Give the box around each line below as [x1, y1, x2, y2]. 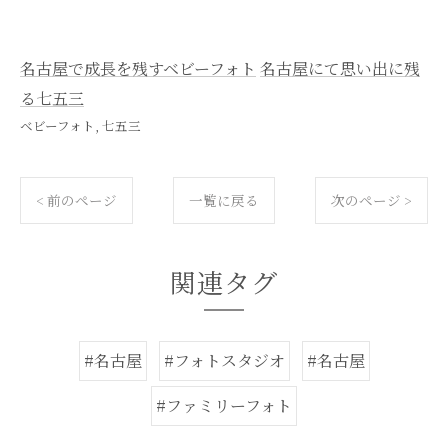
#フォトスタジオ [163, 349, 285, 372]
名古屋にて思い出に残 [260, 57, 420, 80]
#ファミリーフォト [156, 394, 292, 417]
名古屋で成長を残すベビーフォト [20, 57, 256, 80]
